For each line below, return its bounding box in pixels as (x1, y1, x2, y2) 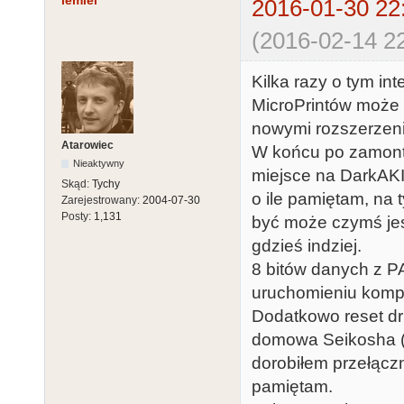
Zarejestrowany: (61, 194, 142, 207)
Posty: (61, 210, 94, 224)
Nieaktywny (73, 158, 125, 170)
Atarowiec (61, 139, 114, 152)
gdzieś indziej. (252, 236, 362, 256)
